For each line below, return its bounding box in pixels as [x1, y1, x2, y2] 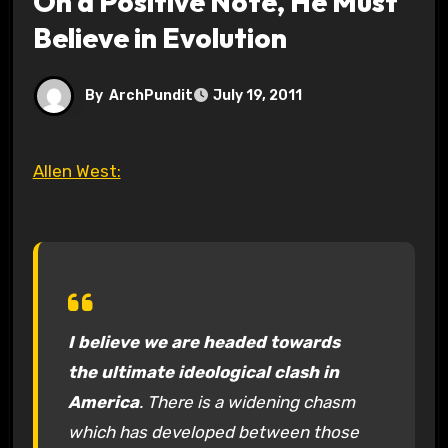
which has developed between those [67, 421, 359, 442]
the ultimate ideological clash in [67, 361, 339, 382]
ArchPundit [108, 86, 193, 104]
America [67, 391, 139, 412]
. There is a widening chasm [138, 391, 355, 412]
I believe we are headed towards [67, 331, 340, 352]
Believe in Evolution [32, 19, 287, 55]
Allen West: [43, 160, 121, 181]
